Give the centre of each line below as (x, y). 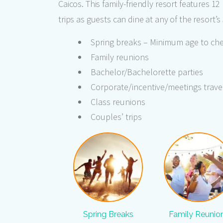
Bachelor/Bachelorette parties (147, 72)
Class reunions (118, 102)
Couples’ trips (116, 117)
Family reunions (120, 57)
